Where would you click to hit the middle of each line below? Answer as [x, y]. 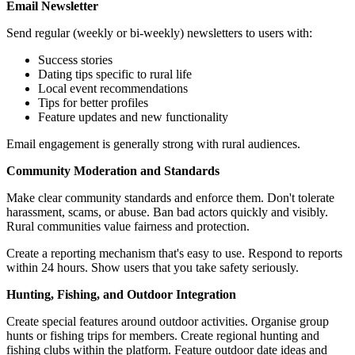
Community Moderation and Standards [113, 170]
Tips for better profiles [93, 102]
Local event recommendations [113, 88]
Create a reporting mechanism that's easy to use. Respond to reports [174, 253]
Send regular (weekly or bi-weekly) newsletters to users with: [159, 32]
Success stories [75, 59]
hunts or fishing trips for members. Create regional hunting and [163, 335]
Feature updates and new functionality [133, 116]
